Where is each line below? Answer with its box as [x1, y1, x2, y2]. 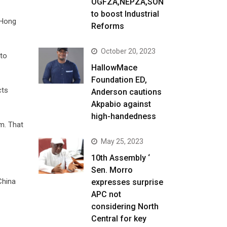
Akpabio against [91, 99, 152, 109]
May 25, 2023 [101, 137, 144, 145]
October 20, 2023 [101, 47, 156, 55]
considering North [91, 202, 159, 211]
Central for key [91, 214, 147, 223]
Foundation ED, [91, 75, 147, 85]
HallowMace [91, 63, 138, 72]
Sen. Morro [91, 165, 133, 175]
